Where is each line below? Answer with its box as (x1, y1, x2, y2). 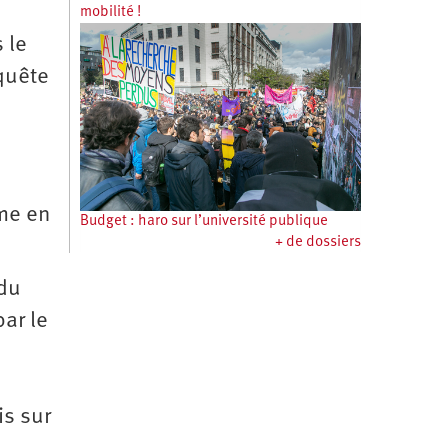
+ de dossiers (275, 234, 361, 250)
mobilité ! (79, 5, 141, 20)
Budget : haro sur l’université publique (79, 213, 328, 229)
